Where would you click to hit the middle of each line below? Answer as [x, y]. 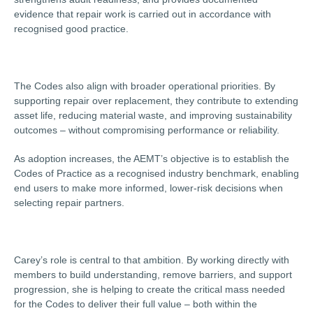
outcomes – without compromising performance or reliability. [147, 130]
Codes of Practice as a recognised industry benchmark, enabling [156, 173]
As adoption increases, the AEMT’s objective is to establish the [152, 159]
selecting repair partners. [69, 203]
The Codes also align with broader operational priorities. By [145, 86]
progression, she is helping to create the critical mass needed [150, 289]
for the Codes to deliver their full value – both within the [136, 304]
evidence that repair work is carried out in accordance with [143, 14]
